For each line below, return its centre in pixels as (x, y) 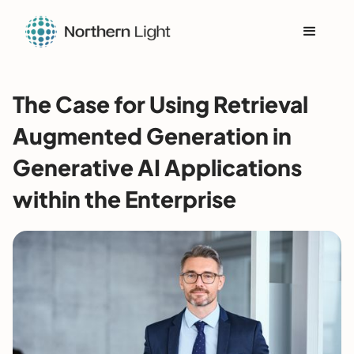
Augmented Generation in (152, 136)
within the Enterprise (124, 199)
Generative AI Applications (157, 167)
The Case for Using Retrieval (160, 104)
